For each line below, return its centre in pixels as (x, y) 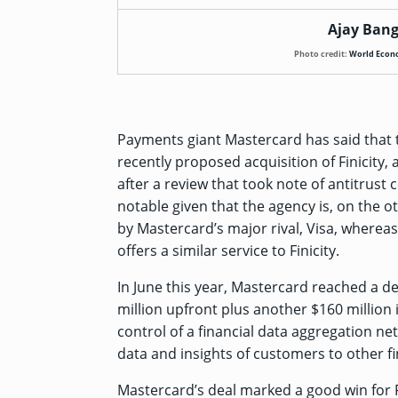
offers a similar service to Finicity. (228, 251)
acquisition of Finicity (314, 162)
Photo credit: (321, 54)
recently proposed (181, 162)
